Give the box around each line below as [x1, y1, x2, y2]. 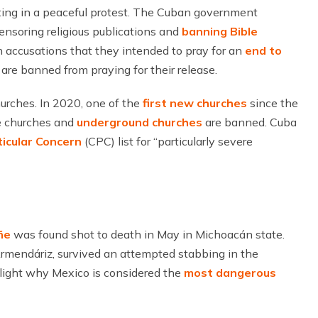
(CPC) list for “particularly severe [82, 134, 253, 148]
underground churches [77, 115, 202, 129]
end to [245, 43, 282, 57]
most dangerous [184, 265, 276, 280]
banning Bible [182, 24, 258, 38]
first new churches [143, 96, 247, 110]
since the [247, 96, 298, 110]
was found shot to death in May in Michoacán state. [11, 227, 285, 241]
